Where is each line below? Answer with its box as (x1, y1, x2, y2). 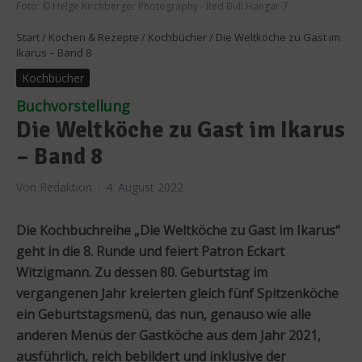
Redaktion (40, 179, 92, 195)
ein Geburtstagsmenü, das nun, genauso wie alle (16, 305, 311, 323)
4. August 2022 (106, 179, 183, 195)
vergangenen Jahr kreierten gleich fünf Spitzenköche (16, 284, 339, 302)
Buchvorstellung (16, 95, 130, 116)
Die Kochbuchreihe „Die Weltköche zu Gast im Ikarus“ (16, 221, 340, 239)
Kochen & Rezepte (48, 29, 139, 44)
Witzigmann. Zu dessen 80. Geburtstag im (16, 263, 267, 281)
